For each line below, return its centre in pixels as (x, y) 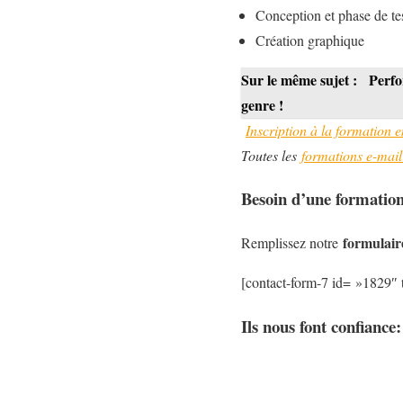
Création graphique (310, 40)
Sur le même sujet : (301, 79)
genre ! (262, 104)
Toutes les (271, 155)
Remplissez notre (292, 242)
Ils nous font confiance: (321, 326)
